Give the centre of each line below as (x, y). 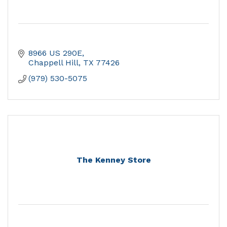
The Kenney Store (113, 160)
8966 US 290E (55, 53)
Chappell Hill (53, 63)
